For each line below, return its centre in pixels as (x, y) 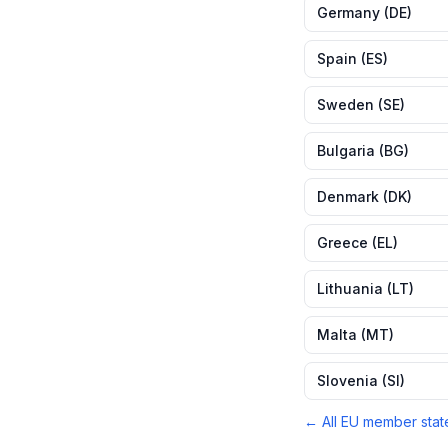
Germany (348, 12)
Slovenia (347, 380)
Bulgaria (346, 150)
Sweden (345, 104)
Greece (342, 242)
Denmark (348, 196)
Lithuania (350, 288)
